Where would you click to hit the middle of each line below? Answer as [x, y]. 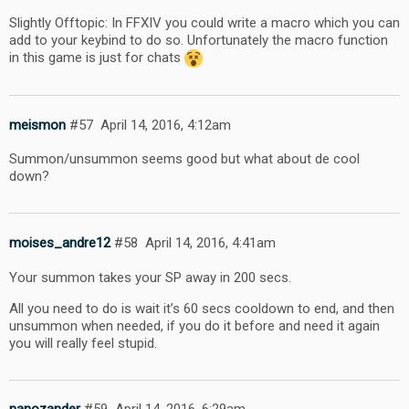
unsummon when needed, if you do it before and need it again [194, 325]
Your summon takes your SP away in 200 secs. [150, 277]
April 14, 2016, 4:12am [165, 125]
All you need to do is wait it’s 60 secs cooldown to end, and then [202, 308]
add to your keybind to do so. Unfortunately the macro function [199, 40]
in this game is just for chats [97, 57]
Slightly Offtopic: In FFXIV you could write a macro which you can [204, 22]
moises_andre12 [60, 242]
